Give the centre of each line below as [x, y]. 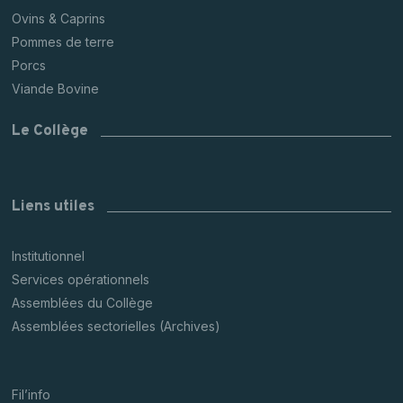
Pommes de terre [63, 42]
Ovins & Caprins [59, 19]
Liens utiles [54, 207]
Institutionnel [49, 256]
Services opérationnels [81, 280]
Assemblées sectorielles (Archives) [116, 327]
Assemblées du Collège [83, 303]
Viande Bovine [56, 89]
